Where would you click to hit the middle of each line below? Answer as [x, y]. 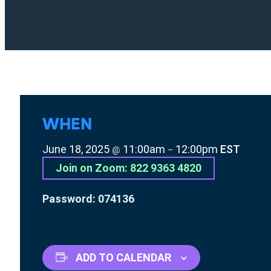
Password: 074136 [88, 198]
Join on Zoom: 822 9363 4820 [128, 168]
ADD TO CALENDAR [123, 257]
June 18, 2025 [77, 149]
